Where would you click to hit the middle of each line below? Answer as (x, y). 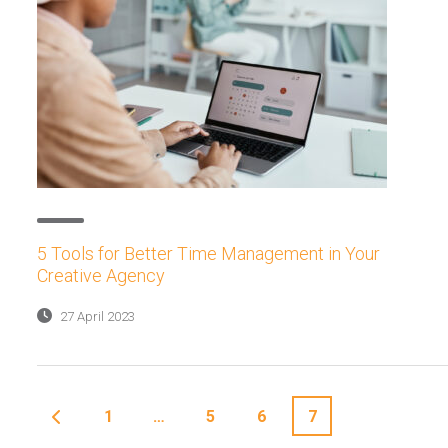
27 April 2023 (96, 316)
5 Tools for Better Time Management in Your (208, 253)
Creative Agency (101, 275)
